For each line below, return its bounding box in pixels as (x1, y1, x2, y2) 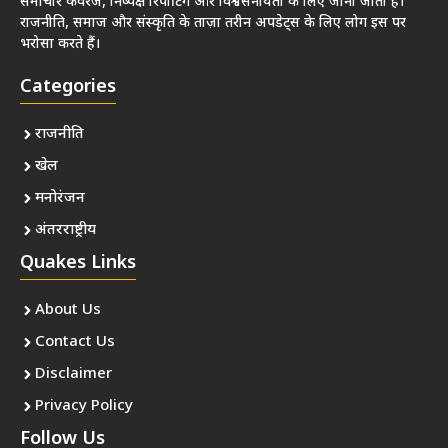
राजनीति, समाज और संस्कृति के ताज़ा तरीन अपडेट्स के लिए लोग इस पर (20, 13, 406, 33)
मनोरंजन (35, 188, 85, 208)
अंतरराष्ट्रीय (35, 220, 96, 240)
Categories (20, 75, 116, 99)
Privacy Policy (35, 396, 133, 416)
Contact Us (35, 332, 115, 352)
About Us (35, 300, 101, 320)
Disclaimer (35, 364, 112, 384)
